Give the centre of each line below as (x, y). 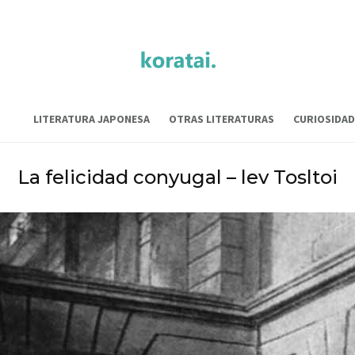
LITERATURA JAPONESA (92, 118)
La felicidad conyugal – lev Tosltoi (177, 177)
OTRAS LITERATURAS (221, 118)
